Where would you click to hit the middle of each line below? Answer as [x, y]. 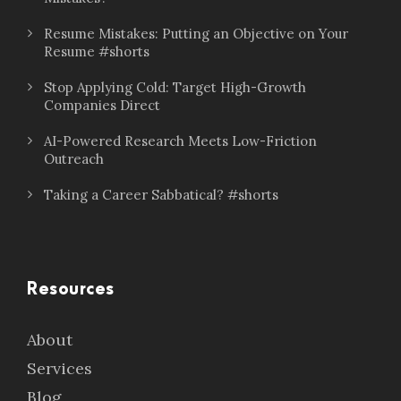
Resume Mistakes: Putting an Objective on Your [196, 34]
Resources [71, 290]
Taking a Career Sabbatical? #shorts [161, 195]
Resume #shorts [97, 51]
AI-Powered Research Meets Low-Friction [180, 141]
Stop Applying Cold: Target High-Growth [175, 87]
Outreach [74, 159]
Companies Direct [102, 105]
